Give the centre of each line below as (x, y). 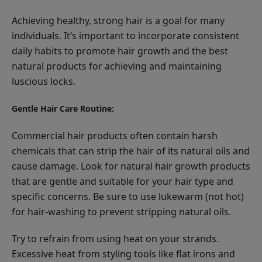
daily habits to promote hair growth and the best (120, 51)
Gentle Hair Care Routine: (63, 108)
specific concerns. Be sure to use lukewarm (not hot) (128, 196)
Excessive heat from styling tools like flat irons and (123, 254)
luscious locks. (44, 81)
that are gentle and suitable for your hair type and (123, 181)
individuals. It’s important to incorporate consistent (125, 35)
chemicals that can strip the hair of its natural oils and (131, 151)
